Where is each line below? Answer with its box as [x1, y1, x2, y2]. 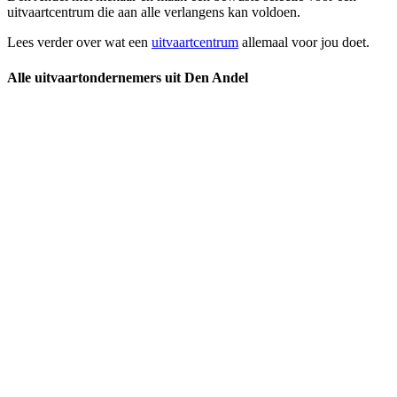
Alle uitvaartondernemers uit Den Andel [7, 69, 248, 85]
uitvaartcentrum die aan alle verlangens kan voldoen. [7, 4, 300, 20]
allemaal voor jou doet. [238, 35, 370, 51]
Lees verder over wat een [7, 35, 152, 51]
